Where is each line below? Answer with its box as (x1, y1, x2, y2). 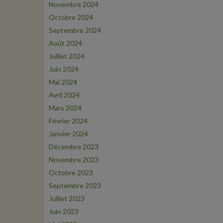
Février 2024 (49, 116, 88, 125)
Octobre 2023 (49, 168, 93, 177)
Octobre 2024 (49, 13, 93, 21)
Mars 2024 (49, 104, 82, 112)
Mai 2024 (49, 78, 77, 86)
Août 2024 (49, 39, 82, 47)
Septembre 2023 (49, 181, 101, 190)
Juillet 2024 (49, 52, 85, 60)
